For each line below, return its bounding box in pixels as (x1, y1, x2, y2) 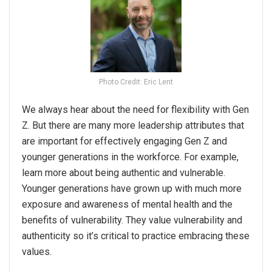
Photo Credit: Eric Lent (99, 78, 173, 87)
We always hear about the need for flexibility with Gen (22, 104, 249, 116)
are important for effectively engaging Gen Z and (22, 135, 227, 148)
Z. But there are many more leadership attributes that (22, 120, 244, 132)
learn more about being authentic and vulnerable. (22, 167, 225, 179)
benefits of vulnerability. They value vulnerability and (22, 214, 242, 226)
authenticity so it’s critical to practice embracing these (22, 230, 250, 242)
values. (22, 246, 52, 258)
